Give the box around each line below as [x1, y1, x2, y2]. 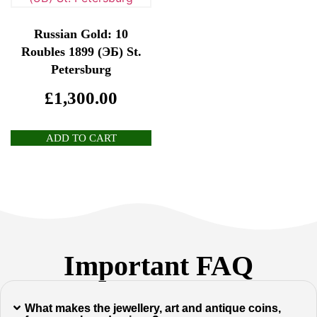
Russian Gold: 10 [34, 26, 128, 41]
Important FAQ [64, 250, 253, 282]
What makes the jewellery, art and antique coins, [25, 302, 282, 315]
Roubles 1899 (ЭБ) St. [21, 44, 142, 59]
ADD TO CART [45, 132, 117, 144]
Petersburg [51, 62, 111, 76]
